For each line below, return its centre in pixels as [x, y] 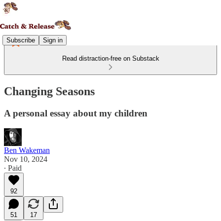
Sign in [53, 40]
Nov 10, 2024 [26, 159]
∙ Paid [13, 168]
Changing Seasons [49, 91]
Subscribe [21, 40]
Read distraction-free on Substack [110, 58]
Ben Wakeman [27, 150]
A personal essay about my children [76, 113]
